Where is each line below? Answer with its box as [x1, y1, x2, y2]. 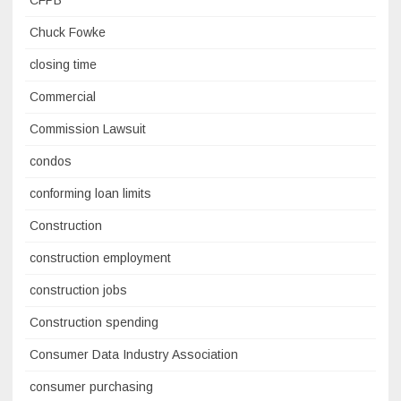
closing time [30, 56, 97, 72]
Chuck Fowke [30, 24, 106, 39]
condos [30, 153, 72, 168]
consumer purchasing [30, 379, 153, 394]
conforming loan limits [30, 185, 151, 200]
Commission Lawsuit [30, 121, 146, 136]
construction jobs [30, 282, 127, 297]
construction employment [30, 250, 171, 265]
